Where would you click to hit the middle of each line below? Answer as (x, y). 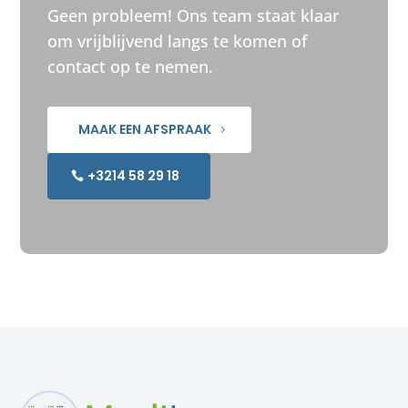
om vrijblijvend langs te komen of (178, 41)
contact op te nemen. (131, 66)
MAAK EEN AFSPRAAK (145, 129)
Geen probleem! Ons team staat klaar (194, 15)
